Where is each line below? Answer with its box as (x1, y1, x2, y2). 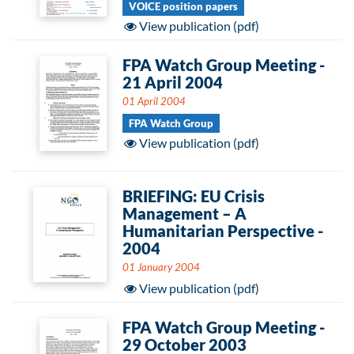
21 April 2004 (122, 73, 223, 92)
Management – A (122, 204, 247, 223)
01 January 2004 (122, 261, 200, 273)
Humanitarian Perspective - (122, 221, 323, 240)
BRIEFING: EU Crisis (122, 186, 265, 205)
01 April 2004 (122, 95, 186, 107)
